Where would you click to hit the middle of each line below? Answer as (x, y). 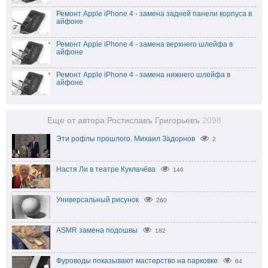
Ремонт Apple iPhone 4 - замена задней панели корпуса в (154, 13)
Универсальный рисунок (98, 200)
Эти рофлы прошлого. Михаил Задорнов (126, 138)
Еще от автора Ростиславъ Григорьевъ (124, 120)
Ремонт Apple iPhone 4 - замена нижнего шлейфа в (143, 74)
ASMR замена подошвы (97, 230)
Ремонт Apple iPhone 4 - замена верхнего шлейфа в (144, 44)
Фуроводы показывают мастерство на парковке (137, 261)
